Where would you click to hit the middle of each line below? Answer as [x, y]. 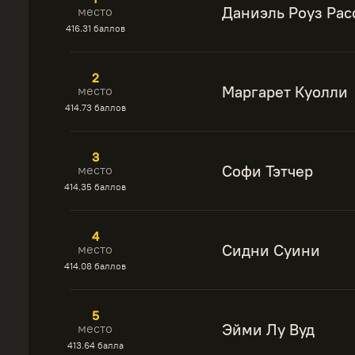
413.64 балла [95, 345]
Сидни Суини [271, 250]
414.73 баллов [95, 107]
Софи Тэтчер [267, 171]
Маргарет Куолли [285, 92]
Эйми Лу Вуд [268, 329]
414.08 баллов [95, 266]
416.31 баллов [95, 28]
